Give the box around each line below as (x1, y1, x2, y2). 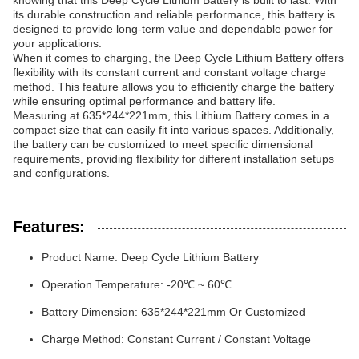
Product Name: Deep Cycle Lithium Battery (42, 251, 259, 264)
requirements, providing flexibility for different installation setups (13, 152, 334, 165)
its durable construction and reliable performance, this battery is (13, 8, 335, 21)
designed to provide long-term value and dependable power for (13, 22, 333, 35)
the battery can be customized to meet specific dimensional (13, 138, 313, 151)
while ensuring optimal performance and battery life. (13, 95, 276, 107)
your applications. (13, 37, 102, 50)
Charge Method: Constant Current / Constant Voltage (42, 333, 311, 345)
